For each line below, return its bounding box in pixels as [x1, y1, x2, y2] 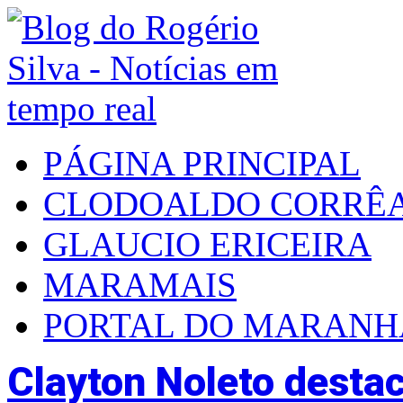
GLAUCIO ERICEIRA [43, 225, 372, 264]
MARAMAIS [43, 265, 237, 304]
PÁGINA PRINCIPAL [43, 144, 361, 183]
